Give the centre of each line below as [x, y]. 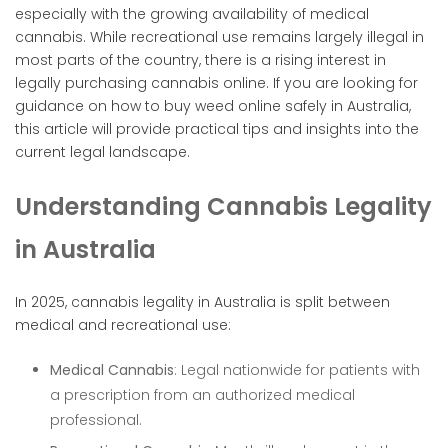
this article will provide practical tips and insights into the [217, 128]
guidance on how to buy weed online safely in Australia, [213, 105]
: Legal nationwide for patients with [297, 369]
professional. [96, 419]
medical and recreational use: [123, 324]
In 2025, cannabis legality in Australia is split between [202, 301]
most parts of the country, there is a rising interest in [200, 59]
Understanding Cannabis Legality [223, 206]
